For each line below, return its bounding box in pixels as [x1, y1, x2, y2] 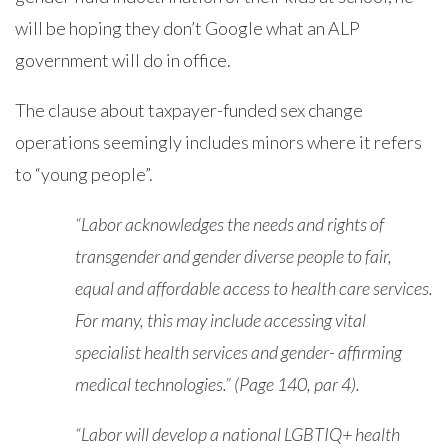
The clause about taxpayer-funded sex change [15, 99, 363, 121]
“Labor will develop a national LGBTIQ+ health [75, 423, 400, 445]
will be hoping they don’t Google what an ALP [15, 17, 360, 39]
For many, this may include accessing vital [75, 309, 366, 331]
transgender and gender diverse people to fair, [75, 245, 392, 267]
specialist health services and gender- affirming [75, 341, 402, 363]
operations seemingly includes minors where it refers [15, 131, 422, 153]
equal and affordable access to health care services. [75, 277, 433, 299]
